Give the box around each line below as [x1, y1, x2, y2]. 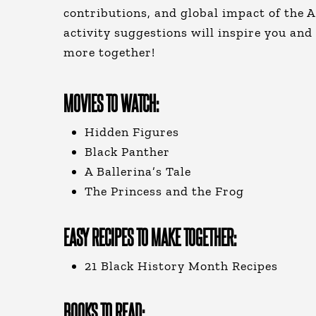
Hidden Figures [85, 124, 183, 140]
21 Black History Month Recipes [85, 258, 278, 274]
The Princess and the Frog [85, 183, 244, 199]
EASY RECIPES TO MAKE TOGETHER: [63, 224, 236, 249]
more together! [63, 44, 155, 60]
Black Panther [85, 144, 170, 159]
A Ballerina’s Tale [85, 164, 191, 179]
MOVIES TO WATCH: [63, 90, 159, 115]
